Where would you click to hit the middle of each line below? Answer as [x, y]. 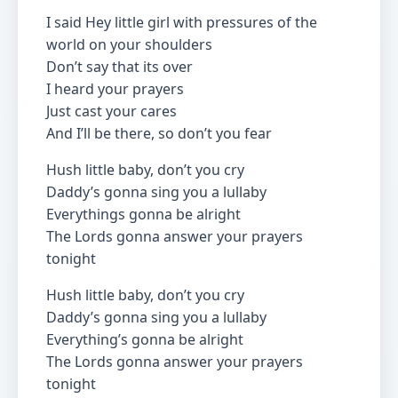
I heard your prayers [115, 89]
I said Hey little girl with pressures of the [182, 22]
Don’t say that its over [119, 67]
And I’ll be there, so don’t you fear [159, 133]
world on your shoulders [129, 44]
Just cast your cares [111, 111]
